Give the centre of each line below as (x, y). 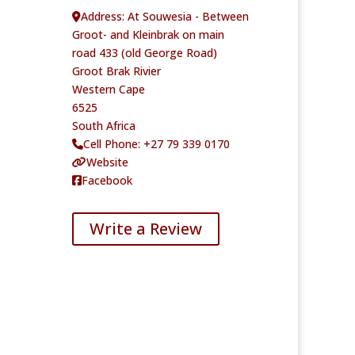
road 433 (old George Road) (144, 52)
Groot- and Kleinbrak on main (148, 34)
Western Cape (108, 89)
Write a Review (145, 229)
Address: (104, 16)
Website (107, 162)
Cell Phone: (113, 143)
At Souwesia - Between (188, 16)
